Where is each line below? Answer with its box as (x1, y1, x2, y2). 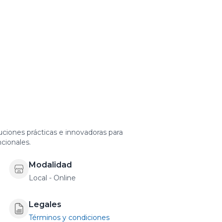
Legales (29, 200, 62, 210)
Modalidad (29, 160, 72, 170)
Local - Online (29, 173, 76, 183)
